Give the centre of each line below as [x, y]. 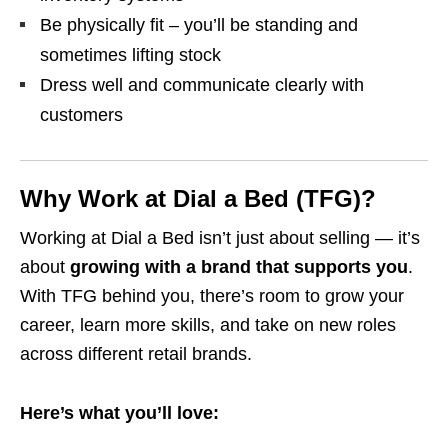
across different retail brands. [136, 354]
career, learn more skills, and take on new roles [208, 325]
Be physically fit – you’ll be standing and [199, 25]
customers [81, 115]
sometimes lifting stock [130, 55]
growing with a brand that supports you [239, 267]
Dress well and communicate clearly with [202, 85]
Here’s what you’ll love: [119, 413]
